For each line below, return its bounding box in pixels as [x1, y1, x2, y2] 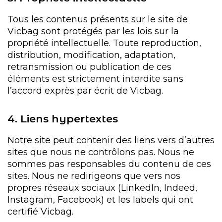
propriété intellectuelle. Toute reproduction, [7, 38, 201, 49]
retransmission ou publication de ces [7, 61, 171, 72]
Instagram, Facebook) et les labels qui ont [7, 194, 193, 205]
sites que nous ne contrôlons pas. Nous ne [7, 147, 194, 158]
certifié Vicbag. [7, 206, 73, 217]
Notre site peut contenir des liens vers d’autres [7, 135, 215, 146]
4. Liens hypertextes [7, 112, 118, 125]
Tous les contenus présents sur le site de [7, 14, 188, 25]
